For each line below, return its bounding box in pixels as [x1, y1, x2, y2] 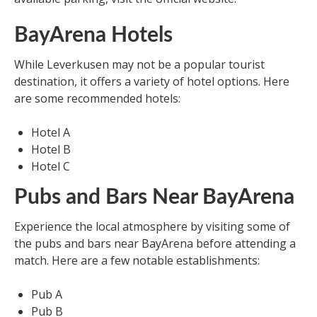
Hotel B [31, 142, 71, 158]
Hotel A [31, 125, 70, 141]
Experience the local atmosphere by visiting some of [14, 219, 290, 235]
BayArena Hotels [14, 25, 173, 47]
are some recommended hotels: [14, 91, 180, 107]
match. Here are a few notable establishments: [14, 253, 260, 269]
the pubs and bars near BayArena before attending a [14, 236, 296, 252]
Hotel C [31, 158, 70, 175]
